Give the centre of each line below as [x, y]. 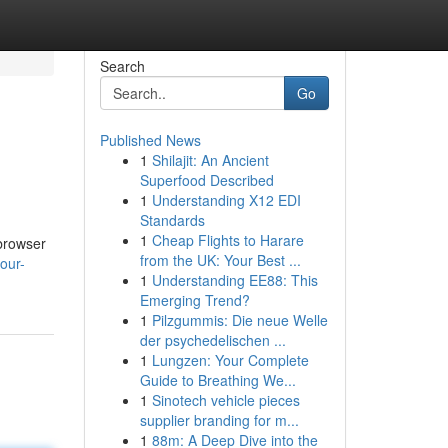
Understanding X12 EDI [226, 200]
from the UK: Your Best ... [220, 260]
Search [122, 66]
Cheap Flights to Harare [227, 240]
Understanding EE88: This [234, 280]
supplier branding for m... [219, 420]
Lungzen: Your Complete [230, 360]
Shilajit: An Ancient [210, 160]
